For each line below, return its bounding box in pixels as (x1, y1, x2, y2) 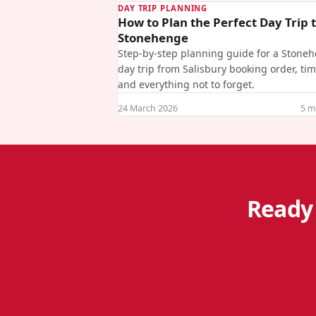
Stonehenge (118, 30, 188, 46)
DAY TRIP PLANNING (118, 3, 208, 13)
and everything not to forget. (118, 78, 255, 91)
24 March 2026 (118, 102, 178, 114)
